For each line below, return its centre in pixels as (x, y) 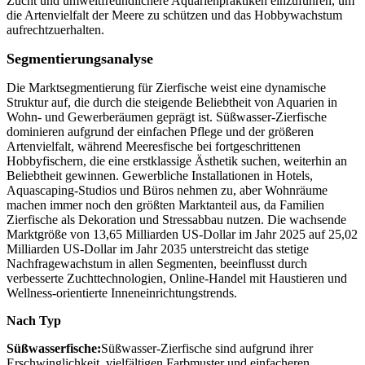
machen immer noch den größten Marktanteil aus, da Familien (165, 205)
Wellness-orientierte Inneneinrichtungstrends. (122, 293)
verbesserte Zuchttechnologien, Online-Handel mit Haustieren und (177, 279)
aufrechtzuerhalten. (55, 30)
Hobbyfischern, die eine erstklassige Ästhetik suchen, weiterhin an (177, 161)
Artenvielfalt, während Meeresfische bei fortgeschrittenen (154, 147)
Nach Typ (34, 321)
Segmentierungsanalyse (80, 59)
